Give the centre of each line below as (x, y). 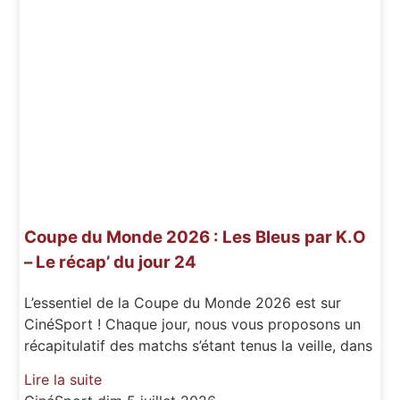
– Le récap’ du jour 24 (111, 262)
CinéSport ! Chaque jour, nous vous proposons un (193, 324)
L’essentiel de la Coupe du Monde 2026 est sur (183, 302)
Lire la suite (63, 380)
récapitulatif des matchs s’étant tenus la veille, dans (199, 345)
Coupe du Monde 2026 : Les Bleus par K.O (196, 237)
